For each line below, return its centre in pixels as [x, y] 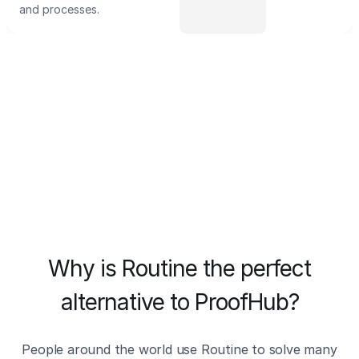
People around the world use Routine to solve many [179, 349]
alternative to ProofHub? [179, 302]
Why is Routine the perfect [179, 268]
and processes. [61, 9]
